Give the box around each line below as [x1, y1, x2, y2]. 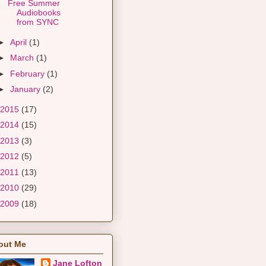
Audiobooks [16, 8, 61, 18]
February [9, 68, 47, 78]
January [9, 84, 43, 94]
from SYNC [16, 17, 59, 27]
